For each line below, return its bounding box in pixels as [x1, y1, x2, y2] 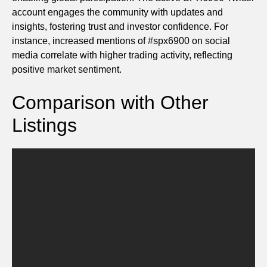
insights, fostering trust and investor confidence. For [12, 21, 228, 32]
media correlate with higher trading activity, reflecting [12, 50, 232, 61]
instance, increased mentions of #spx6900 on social [12, 36, 230, 46]
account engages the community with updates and [12, 7, 223, 18]
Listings [12, 114, 77, 136]
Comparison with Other [12, 92, 209, 114]
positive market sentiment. [12, 64, 122, 75]
